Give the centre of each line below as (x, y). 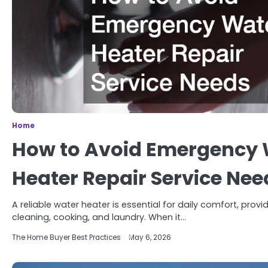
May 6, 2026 (150, 237)
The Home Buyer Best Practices (66, 237)
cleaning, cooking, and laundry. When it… (99, 217)
